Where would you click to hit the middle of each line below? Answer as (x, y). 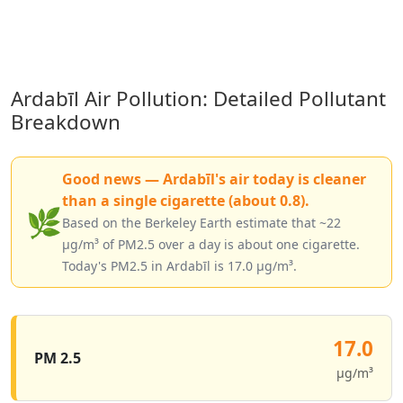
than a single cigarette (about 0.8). (186, 201)
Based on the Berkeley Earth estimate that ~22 (201, 223)
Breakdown (66, 122)
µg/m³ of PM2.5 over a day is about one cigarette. (211, 244)
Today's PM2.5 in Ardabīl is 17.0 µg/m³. (179, 266)
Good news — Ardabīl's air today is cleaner (214, 179)
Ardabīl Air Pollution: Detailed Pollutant (198, 99)
